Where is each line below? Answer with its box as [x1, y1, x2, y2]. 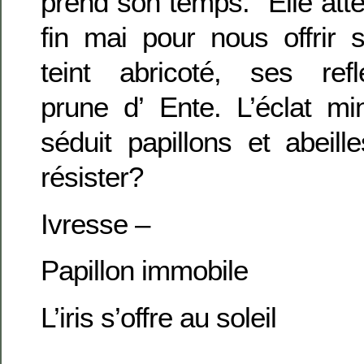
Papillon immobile [41, 254, 248, 287]
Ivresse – [41, 207, 149, 240]
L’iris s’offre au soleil [41, 301, 276, 333]
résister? [41, 161, 143, 193]
